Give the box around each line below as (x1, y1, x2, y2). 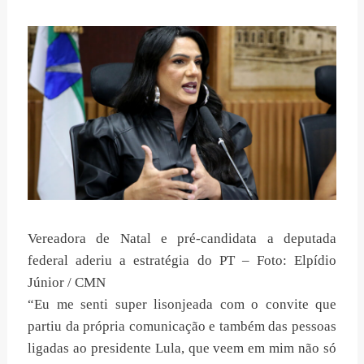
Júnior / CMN (28, 275, 106, 291)
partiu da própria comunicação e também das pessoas (28, 318, 336, 335)
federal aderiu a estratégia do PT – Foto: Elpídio (28, 253, 336, 269)
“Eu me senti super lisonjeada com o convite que (28, 297, 336, 313)
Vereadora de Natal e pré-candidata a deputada (28, 231, 336, 247)
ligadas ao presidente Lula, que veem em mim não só (28, 340, 336, 357)
